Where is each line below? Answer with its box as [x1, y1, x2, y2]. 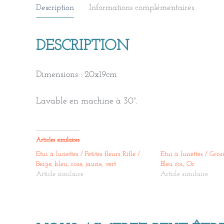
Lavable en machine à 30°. [36, 96, 137, 106]
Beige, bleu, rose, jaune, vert [36, 160, 116, 168]
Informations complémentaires [89, 3, 194, 12]
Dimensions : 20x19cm [36, 70, 117, 80]
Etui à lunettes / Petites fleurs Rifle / [36, 150, 140, 158]
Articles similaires [36, 137, 79, 143]
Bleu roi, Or [160, 160, 194, 168]
